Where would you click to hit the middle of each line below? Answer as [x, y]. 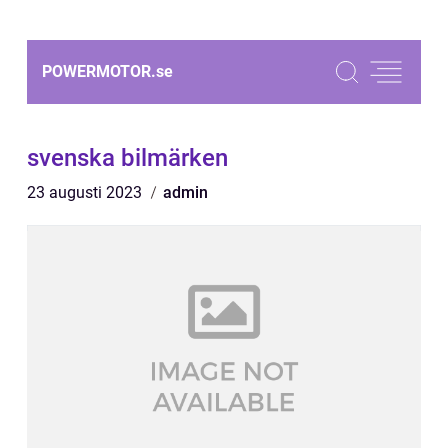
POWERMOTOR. [99, 71]
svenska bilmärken [127, 158]
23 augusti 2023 [86, 192]
